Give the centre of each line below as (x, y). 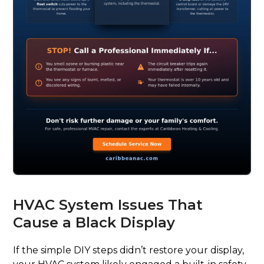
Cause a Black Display (94, 222)
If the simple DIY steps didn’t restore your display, (129, 250)
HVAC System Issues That (108, 204)
